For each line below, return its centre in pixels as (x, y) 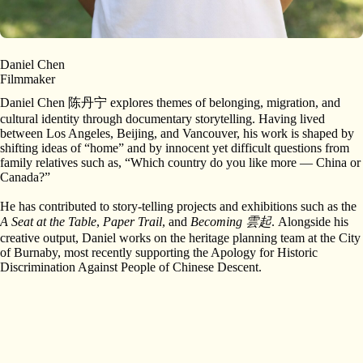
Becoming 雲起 (231, 222)
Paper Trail (132, 222)
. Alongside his (310, 222)
